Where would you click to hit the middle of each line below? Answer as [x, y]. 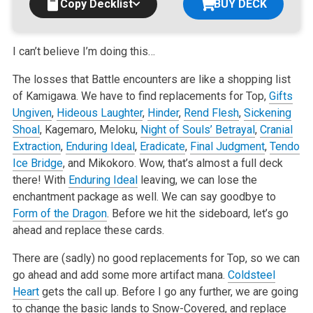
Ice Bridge [37, 163]
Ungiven [32, 112]
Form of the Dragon [59, 213]
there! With [40, 180]
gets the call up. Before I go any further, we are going [168, 291]
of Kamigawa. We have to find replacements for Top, [140, 96]
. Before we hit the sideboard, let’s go [197, 213]
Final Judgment [227, 146]
